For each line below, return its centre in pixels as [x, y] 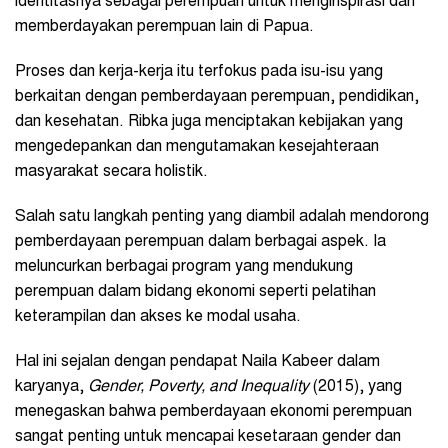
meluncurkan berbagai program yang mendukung [184, 267]
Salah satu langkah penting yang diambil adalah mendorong [222, 217]
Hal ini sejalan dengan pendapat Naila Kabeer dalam [197, 362]
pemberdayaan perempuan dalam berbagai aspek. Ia [200, 242]
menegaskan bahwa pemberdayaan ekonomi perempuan [213, 412]
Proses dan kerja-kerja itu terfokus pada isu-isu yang [199, 72]
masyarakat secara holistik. [111, 172]
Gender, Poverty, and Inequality [198, 387]
